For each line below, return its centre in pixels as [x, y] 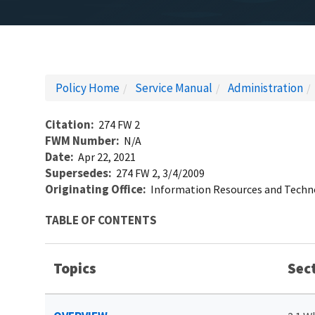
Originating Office [94, 189]
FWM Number [81, 140]
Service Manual [174, 88]
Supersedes [77, 173]
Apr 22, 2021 [107, 156]
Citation [68, 124]
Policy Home [88, 88]
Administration [265, 88]
